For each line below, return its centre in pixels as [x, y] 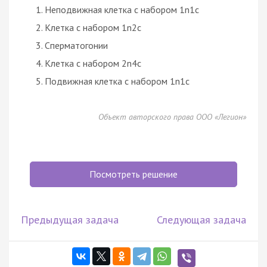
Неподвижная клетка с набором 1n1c [122, 9]
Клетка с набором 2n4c [93, 63]
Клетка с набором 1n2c [93, 27]
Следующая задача [201, 219]
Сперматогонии [76, 45]
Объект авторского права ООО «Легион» [172, 117]
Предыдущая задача [70, 219]
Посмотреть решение [133, 174]
